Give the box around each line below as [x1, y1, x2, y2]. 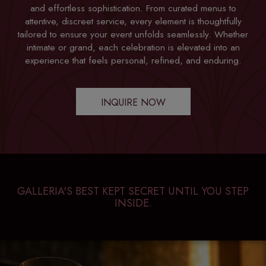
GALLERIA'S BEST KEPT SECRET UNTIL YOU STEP [17, 183, 249, 199]
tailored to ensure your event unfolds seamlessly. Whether [18, 28, 248, 41]
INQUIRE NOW [100, 96, 166, 109]
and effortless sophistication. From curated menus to [30, 2, 236, 15]
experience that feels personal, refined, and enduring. [24, 54, 242, 67]
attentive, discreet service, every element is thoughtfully [24, 15, 242, 28]
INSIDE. [114, 195, 152, 211]
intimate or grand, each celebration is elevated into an [26, 41, 240, 54]
